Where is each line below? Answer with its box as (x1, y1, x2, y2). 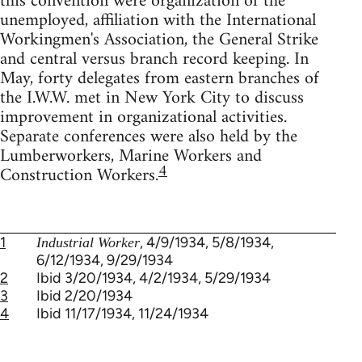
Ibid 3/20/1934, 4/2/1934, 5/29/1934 (36, 268, 271, 287)
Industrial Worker (36, 234, 140, 250)
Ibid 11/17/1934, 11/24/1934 (36, 304, 208, 322)
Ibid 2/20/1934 (36, 286, 133, 305)
